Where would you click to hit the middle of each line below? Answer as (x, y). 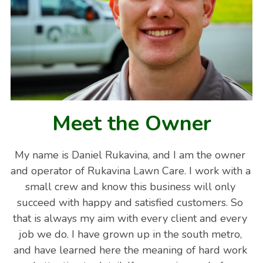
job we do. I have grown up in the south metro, (130, 234)
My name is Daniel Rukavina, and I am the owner (130, 155)
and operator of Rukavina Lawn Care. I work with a (131, 171)
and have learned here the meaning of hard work (130, 250)
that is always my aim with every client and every (130, 218)
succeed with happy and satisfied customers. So (130, 202)
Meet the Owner (131, 123)
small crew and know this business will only (130, 186)
